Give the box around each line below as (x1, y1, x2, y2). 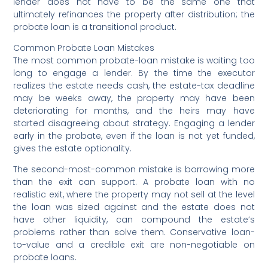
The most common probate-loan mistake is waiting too (13, 54, 255, 66)
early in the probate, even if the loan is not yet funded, (13, 129, 255, 142)
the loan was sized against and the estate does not (13, 200, 255, 213)
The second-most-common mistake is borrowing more (13, 163, 255, 175)
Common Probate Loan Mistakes (13, 41, 155, 54)
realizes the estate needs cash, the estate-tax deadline (13, 79, 255, 92)
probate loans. (13, 251, 77, 263)
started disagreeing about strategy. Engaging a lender (13, 117, 255, 129)
